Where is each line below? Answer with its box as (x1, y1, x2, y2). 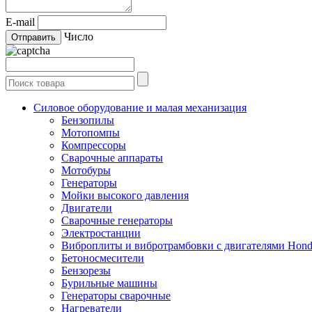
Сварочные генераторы (61, 214, 173, 227)
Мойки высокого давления (61, 189, 189, 202)
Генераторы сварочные (61, 290, 171, 302)
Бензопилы (61, 114, 114, 127)
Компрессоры (61, 139, 126, 152)
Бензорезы (61, 265, 111, 277)
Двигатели (61, 202, 112, 214)
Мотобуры (61, 164, 111, 177)
